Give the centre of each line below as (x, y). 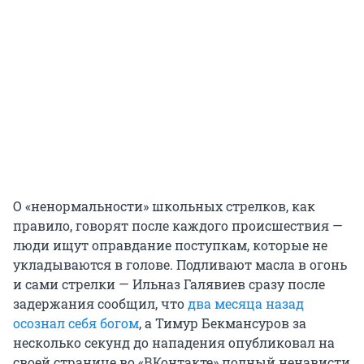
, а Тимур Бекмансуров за (223, 323)
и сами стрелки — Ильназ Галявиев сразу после (169, 284)
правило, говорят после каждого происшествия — (178, 225)
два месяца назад (246, 303)
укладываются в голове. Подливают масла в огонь (180, 264)
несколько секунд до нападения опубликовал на (174, 342)
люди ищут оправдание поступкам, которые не (170, 245)
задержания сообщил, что (100, 303)
